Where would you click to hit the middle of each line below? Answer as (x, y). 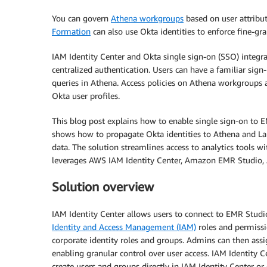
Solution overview (103, 187)
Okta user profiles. (86, 96)
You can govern (81, 18)
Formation (71, 31)
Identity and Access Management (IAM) (124, 226)
